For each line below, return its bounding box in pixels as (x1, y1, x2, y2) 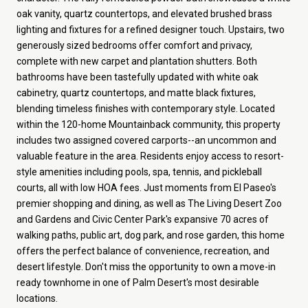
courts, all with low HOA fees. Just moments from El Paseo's (16, 181, 276, 193)
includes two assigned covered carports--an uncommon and (16, 134, 276, 146)
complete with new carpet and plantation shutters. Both (16, 55, 257, 67)
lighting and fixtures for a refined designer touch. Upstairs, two (16, 23, 285, 35)
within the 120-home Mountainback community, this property (16, 118, 280, 130)
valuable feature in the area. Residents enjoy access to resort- (16, 150, 284, 162)
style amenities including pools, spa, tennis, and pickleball (16, 166, 262, 177)
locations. (16, 292, 58, 304)
